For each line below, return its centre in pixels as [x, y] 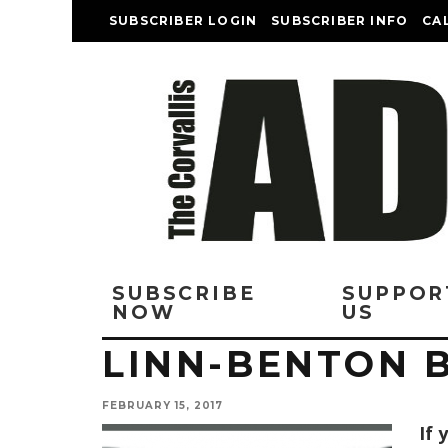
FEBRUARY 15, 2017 [162, 405]
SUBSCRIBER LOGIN [183, 20]
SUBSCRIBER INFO [340, 20]
